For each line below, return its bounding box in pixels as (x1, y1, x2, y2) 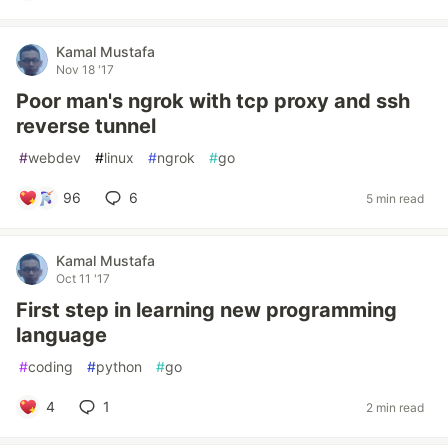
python (96, 358, 142, 375)
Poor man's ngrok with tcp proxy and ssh (16, 89, 410, 113)
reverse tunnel (16, 114, 156, 138)
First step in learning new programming (16, 298, 397, 322)
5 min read (366, 190, 424, 206)
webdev (28, 149, 81, 166)
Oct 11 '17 (56, 271, 110, 286)
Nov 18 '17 (56, 62, 114, 77)
